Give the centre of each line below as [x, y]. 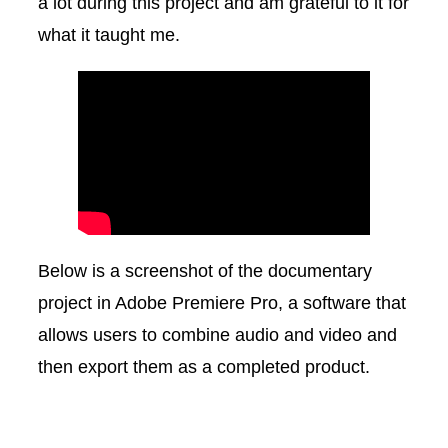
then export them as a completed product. [204, 366]
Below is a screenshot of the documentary [205, 270]
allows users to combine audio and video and [217, 334]
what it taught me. [109, 34]
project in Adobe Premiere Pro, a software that [222, 302]
